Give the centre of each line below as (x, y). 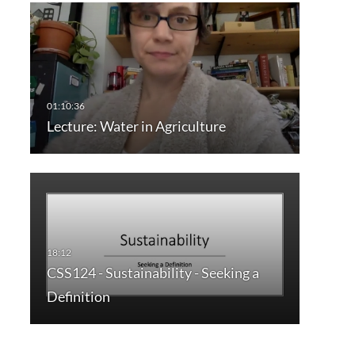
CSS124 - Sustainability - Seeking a (153, 273)
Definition (78, 297)
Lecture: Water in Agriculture (136, 126)
